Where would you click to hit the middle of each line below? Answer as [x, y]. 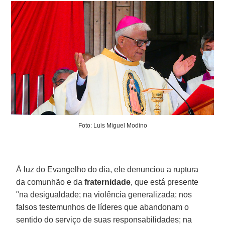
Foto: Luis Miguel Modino [113, 125]
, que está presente [165, 182]
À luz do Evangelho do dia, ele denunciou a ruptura [107, 169]
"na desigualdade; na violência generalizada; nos [104, 194]
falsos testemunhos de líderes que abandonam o [103, 207]
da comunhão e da [50, 182]
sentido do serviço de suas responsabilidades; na [104, 219]
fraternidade [108, 182]
